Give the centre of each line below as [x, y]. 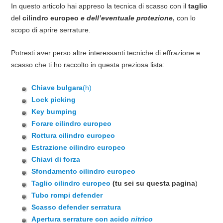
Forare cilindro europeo [72, 123]
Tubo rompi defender [67, 195]
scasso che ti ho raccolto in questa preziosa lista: [88, 64]
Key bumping [54, 111]
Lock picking [54, 99]
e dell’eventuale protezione [126, 18]
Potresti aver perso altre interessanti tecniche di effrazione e [105, 53]
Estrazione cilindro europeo [79, 147]
